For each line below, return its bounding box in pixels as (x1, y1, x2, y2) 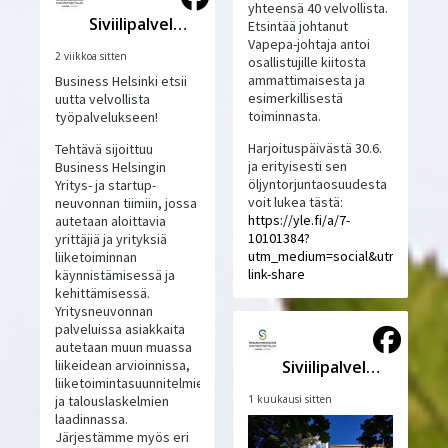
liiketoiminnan (55, 248, 138, 267)
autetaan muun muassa (55, 338, 193, 357)
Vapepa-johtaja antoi (247, 35, 370, 54)
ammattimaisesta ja (247, 71, 365, 90)
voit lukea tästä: (247, 193, 343, 212)
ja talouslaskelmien (55, 392, 170, 411)
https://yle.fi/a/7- (247, 211, 350, 230)
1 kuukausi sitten (247, 392, 332, 407)
